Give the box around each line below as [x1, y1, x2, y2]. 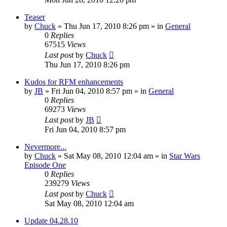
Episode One [24, 161, 66, 170]
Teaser [24, 13, 45, 22]
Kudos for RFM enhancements [24, 78, 123, 87]
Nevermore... [24, 142, 66, 152]
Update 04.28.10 [24, 216, 78, 225]
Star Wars [169, 152, 200, 161]
